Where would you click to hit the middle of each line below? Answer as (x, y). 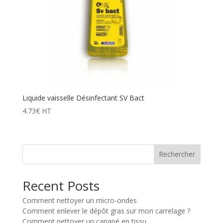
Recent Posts (61, 185)
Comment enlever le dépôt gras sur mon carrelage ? (106, 211)
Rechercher (177, 154)
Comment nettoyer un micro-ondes (79, 200)
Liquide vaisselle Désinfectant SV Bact (83, 98)
